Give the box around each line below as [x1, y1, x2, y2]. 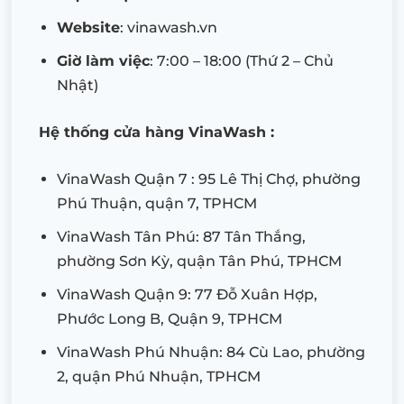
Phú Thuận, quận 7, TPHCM [57, 194, 257, 212]
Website [57, 18, 120, 36]
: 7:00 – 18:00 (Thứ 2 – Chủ [150, 51, 334, 69]
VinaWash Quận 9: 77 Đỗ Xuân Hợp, [57, 285, 317, 303]
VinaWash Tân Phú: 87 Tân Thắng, [57, 227, 306, 245]
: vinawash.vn [120, 18, 217, 36]
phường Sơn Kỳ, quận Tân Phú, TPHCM [57, 252, 342, 270]
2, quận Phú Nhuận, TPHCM [57, 367, 261, 385]
